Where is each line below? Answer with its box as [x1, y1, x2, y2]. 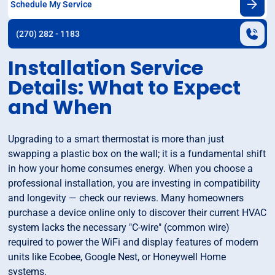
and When [8, 93, 113, 122]
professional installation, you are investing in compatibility [8, 177, 261, 190]
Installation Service [8, 54, 204, 82]
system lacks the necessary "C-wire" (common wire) [8, 222, 230, 234]
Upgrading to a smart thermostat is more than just [8, 133, 225, 145]
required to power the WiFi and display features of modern [8, 236, 259, 249]
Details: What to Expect [8, 74, 241, 102]
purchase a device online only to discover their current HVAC [8, 207, 267, 219]
